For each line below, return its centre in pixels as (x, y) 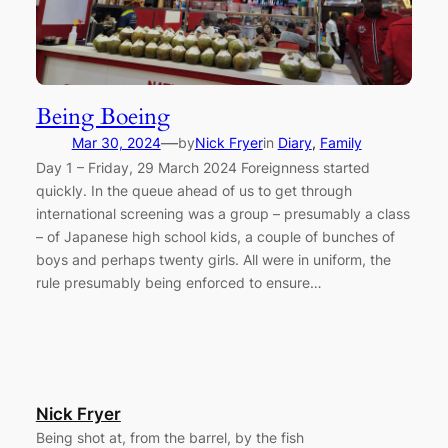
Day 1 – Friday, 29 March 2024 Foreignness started (202, 167)
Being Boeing (102, 116)
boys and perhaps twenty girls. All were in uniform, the (213, 259)
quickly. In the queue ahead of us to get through (193, 190)
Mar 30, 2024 (116, 142)
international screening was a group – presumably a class (222, 213)
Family (340, 142)
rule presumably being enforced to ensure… (178, 282)
